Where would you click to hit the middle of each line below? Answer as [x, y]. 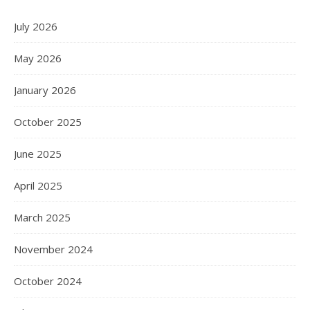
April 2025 [38, 186]
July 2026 [36, 27]
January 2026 [45, 90]
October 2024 [48, 281]
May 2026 [38, 58]
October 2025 [48, 122]
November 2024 [53, 249]
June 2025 [38, 154]
